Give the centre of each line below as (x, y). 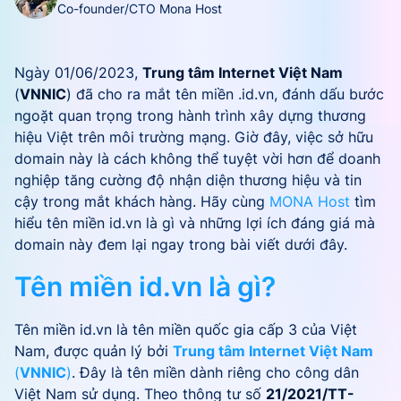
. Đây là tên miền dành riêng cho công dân (215, 372)
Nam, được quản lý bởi (94, 351)
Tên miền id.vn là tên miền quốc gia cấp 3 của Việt (186, 329)
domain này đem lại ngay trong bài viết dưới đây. (181, 244)
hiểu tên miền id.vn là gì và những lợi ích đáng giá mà (195, 223)
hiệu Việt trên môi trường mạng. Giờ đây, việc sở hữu (194, 137)
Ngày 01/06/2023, (78, 73)
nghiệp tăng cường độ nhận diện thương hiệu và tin (188, 180)
